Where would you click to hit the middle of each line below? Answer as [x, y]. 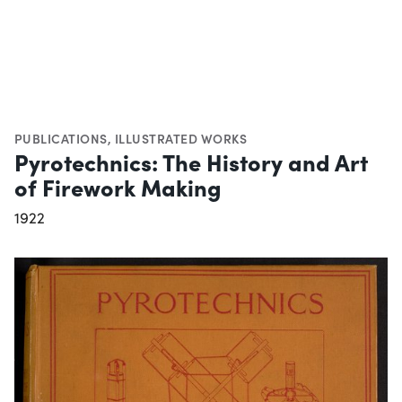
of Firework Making [118, 186]
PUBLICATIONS [61, 138]
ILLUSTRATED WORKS [181, 138]
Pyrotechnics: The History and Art [191, 161]
